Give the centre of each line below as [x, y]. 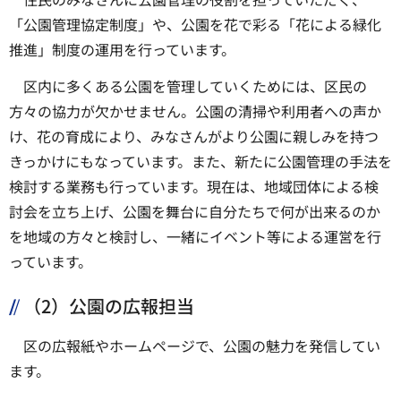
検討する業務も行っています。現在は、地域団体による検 [194, 187]
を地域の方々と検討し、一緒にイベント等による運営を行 [195, 237]
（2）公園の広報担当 [109, 306]
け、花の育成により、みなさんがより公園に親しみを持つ [194, 137]
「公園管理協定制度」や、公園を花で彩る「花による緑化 [195, 25]
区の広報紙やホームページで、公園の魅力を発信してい [202, 346]
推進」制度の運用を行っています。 [122, 50]
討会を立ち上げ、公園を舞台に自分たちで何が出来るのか [195, 212]
